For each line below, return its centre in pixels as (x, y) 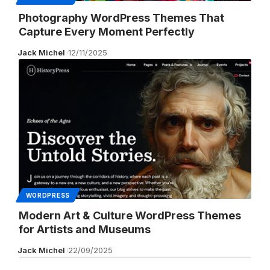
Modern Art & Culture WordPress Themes (130, 215)
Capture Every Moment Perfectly (106, 31)
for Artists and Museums (84, 229)
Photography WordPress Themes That (121, 17)
